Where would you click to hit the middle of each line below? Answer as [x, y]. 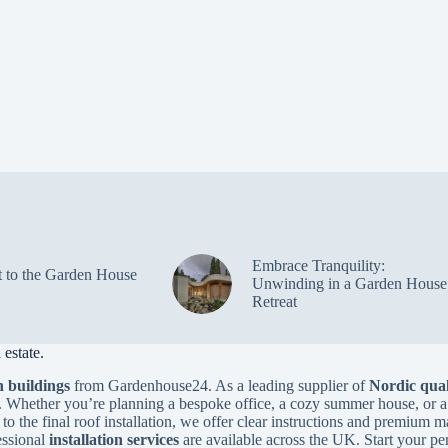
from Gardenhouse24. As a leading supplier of [219, 385]
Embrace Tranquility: [318, 266]
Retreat [274, 302]
